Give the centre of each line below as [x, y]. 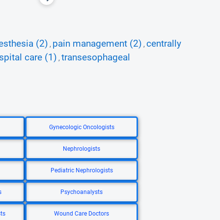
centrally [164, 44]
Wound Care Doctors [82, 214]
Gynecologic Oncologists [82, 127]
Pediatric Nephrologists [82, 170]
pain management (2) [97, 44]
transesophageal [96, 57]
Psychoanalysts [82, 192]
